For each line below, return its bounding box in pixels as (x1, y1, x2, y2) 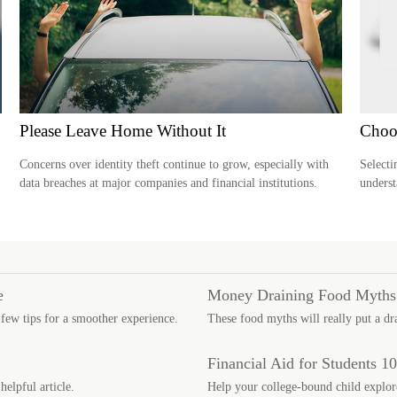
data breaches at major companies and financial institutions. (19, 176, 318, 191)
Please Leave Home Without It (19, 121, 227, 140)
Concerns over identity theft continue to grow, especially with (19, 158, 330, 172)
